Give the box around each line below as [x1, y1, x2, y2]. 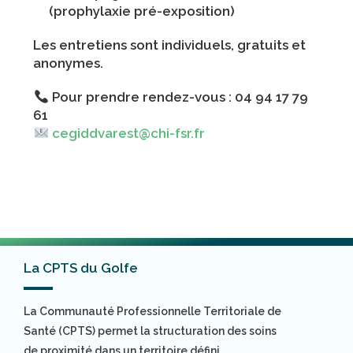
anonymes [33, 55, 101, 72]
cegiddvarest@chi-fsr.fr [51, 125, 205, 142]
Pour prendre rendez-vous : [48, 89, 235, 106]
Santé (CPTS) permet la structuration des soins [24, 325, 277, 338]
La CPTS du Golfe [24, 260, 139, 277]
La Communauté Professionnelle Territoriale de [24, 305, 282, 318]
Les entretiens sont [33, 37, 162, 54]
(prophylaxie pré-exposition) [49, 3, 236, 20]
